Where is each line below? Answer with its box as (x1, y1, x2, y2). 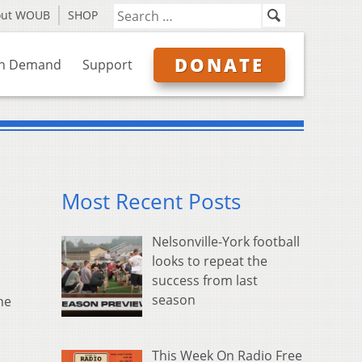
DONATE (175, 53, 264, 77)
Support (82, 56, 133, 74)
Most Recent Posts (61, 187, 241, 217)
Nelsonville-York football (152, 233, 300, 251)
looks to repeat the (152, 252, 267, 271)
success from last (152, 271, 258, 290)
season (152, 291, 196, 309)
